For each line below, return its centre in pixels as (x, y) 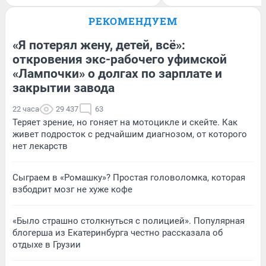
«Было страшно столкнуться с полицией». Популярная (129, 221)
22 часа (26, 109)
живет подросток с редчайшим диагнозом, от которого (130, 134)
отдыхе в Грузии (47, 244)
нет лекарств (40, 146)
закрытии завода (64, 88)
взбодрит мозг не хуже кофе (72, 189)
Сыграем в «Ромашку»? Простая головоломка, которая (129, 177)
